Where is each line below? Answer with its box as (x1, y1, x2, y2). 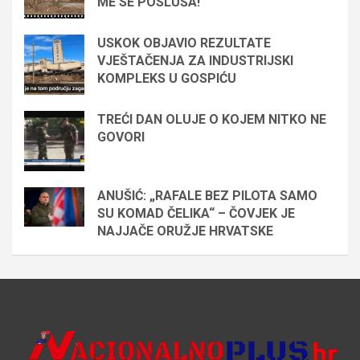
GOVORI (97, 129, 145, 145)
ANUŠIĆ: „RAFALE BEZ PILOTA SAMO (97, 187, 317, 203)
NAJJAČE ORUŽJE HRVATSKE (97, 223, 273, 239)
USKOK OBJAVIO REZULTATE (97, 35, 271, 51)
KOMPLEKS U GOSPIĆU (97, 70, 236, 86)
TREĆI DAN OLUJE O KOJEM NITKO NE (97, 111, 326, 127)
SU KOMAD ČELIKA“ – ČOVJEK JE (97, 205, 295, 221)
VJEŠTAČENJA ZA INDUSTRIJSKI (97, 52, 293, 68)
